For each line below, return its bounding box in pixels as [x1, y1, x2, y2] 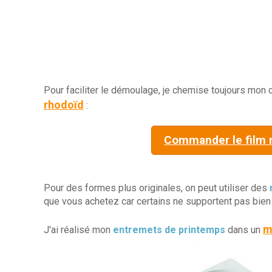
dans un [225, 224, 263, 236]
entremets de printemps [113, 224, 225, 236]
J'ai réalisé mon [44, 224, 113, 236]
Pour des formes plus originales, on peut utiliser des [44, 182, 270, 194]
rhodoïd [44, 98, 84, 112]
